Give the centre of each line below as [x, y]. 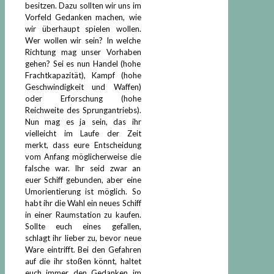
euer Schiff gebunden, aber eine [83, 180]
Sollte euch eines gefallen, [83, 226]
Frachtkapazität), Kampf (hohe [83, 75]
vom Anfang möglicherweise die [83, 156]
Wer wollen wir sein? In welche [83, 40]
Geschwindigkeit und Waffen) [83, 87]
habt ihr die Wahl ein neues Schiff [83, 203]
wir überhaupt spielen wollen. [83, 28]
